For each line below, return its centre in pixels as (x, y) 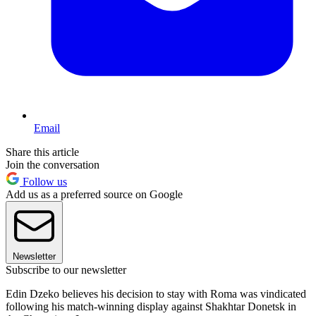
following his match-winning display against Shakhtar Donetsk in (151, 307)
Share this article (42, 152)
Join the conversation (53, 165)
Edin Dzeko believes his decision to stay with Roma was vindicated (156, 294)
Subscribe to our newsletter (66, 270)
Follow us (43, 182)
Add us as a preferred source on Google (94, 195)
